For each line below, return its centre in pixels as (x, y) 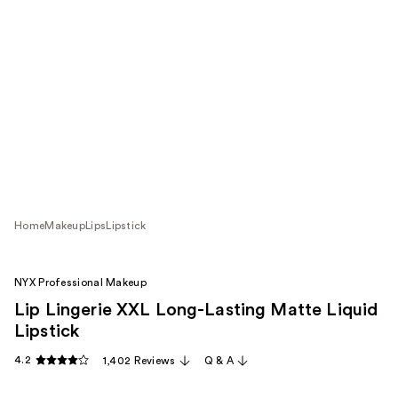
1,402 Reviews (139, 361)
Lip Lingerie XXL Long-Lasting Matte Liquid (197, 310)
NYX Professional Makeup (80, 283)
